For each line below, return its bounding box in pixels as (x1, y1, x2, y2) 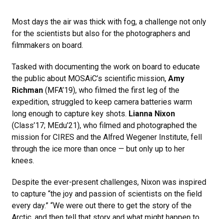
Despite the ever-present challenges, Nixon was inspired (12, 177, 206, 187)
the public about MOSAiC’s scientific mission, (12, 74, 168, 83)
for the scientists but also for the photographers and (12, 29, 190, 38)
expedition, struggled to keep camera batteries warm (12, 97, 192, 107)
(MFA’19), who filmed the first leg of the (43, 86, 179, 95)
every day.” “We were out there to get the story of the (12, 201, 192, 210)
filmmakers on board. (12, 41, 83, 50)
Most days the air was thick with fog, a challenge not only (12, 17, 206, 26)
